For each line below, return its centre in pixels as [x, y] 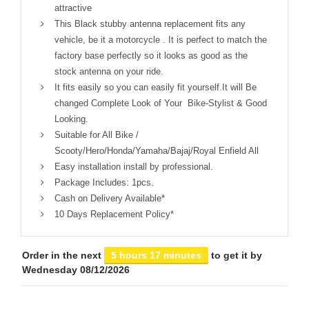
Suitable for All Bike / [97, 135]
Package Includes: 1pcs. [104, 183]
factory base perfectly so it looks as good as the [151, 56]
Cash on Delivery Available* [110, 199]
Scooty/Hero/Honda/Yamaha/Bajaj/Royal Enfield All [157, 151]
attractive [73, 8]
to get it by [235, 256]
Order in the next [63, 256]
